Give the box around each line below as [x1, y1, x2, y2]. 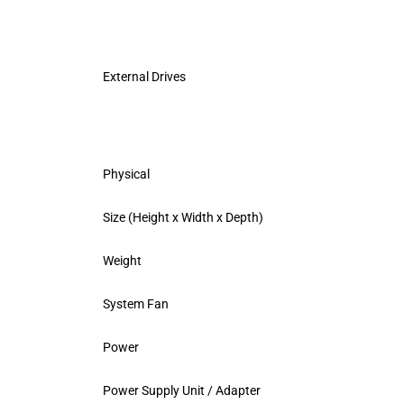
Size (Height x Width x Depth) [103, 209, 263, 225]
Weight [103, 252, 142, 268]
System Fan [103, 296, 169, 311]
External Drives [103, 69, 186, 84]
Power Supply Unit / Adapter [103, 382, 261, 398]
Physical [103, 166, 150, 181]
